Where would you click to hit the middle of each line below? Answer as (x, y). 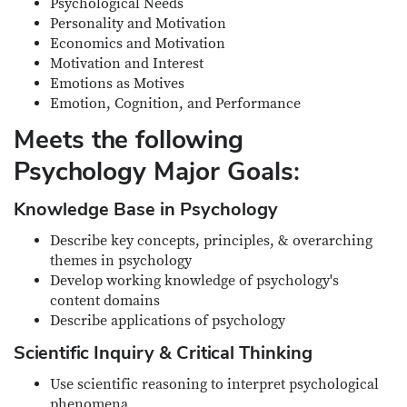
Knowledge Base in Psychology (146, 209)
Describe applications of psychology (168, 321)
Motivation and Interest (127, 64)
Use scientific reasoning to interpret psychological (214, 384)
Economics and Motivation (138, 44)
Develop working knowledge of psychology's (194, 281)
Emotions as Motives (117, 84)
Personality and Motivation (138, 24)
